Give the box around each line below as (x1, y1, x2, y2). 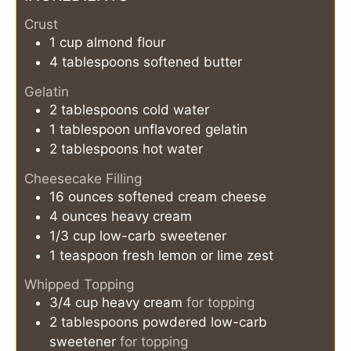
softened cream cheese (118, 188, 266, 204)
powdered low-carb (143, 314, 267, 331)
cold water (143, 101, 209, 118)
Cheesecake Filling (24, 170, 142, 186)
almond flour (86, 34, 165, 51)
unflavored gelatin (134, 121, 248, 137)
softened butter (143, 54, 242, 71)
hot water (143, 140, 203, 157)
